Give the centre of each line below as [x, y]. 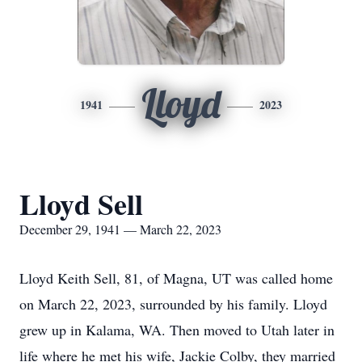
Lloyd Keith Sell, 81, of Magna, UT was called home [176, 278]
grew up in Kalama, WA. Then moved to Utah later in [177, 330]
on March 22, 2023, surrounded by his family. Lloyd [173, 304]
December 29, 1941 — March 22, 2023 [120, 229]
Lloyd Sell [81, 204]
